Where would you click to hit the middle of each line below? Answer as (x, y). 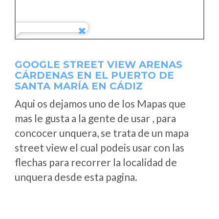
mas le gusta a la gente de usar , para (95, 118)
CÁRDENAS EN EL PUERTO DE (94, 75)
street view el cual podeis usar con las (99, 147)
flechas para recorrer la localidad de (96, 162)
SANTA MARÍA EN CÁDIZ (79, 86)
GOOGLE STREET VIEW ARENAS (99, 65)
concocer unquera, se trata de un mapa (102, 133)
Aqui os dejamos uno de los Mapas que (100, 103)
